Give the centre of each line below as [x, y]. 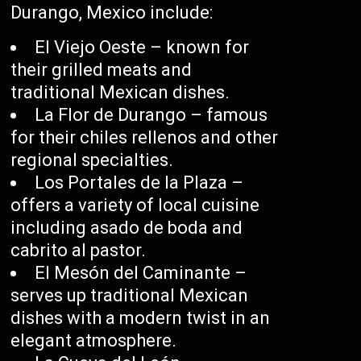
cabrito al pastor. [79, 251]
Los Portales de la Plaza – [139, 183]
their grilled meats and [102, 70]
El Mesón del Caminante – [141, 273]
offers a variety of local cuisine [135, 205]
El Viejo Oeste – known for [142, 48]
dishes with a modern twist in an [141, 318]
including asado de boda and [127, 228]
